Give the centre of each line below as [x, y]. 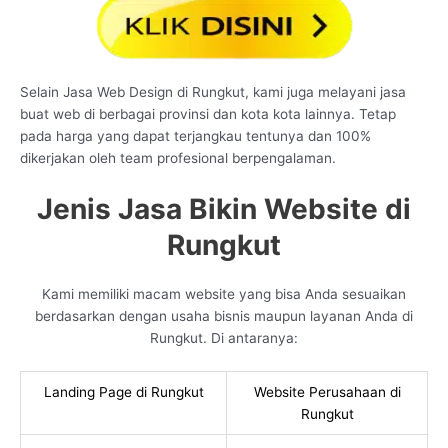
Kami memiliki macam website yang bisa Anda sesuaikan [224, 294]
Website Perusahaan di [327, 392]
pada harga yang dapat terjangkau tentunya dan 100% [195, 136]
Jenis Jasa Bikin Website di [224, 209]
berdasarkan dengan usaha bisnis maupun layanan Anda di [224, 316]
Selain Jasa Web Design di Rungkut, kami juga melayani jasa [213, 92]
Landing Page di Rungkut [123, 392]
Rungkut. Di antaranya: [224, 338]
